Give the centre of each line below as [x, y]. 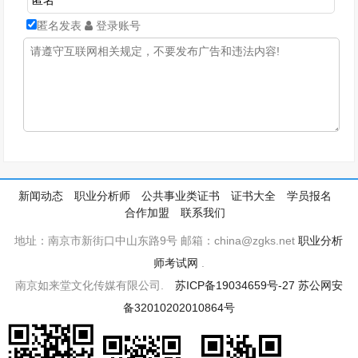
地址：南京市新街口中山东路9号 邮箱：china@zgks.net [157, 241]
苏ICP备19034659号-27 [235, 286]
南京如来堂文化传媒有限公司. [95, 286]
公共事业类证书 [180, 196]
